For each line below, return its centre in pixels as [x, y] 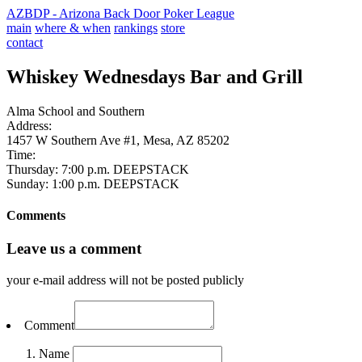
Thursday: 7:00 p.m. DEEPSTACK [98, 169]
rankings [136, 28]
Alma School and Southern [76, 111]
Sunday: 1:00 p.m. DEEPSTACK [93, 183]
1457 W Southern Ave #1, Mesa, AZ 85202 [118, 140]
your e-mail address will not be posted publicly [125, 280]
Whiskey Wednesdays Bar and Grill [155, 76]
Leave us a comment [74, 249]
